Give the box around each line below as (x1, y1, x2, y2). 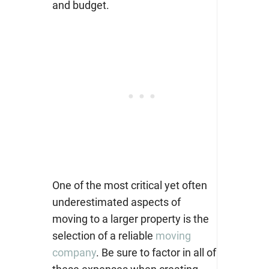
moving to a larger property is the (52, 212, 209, 225)
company (52, 246, 96, 259)
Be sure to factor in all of (101, 246, 216, 259)
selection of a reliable (52, 229, 156, 242)
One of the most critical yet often (52, 178, 207, 192)
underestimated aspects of (52, 195, 181, 208)
